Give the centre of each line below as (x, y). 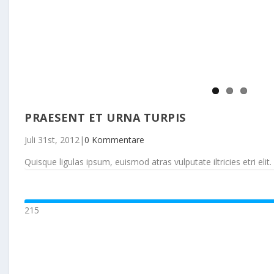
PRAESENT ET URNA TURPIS (105, 117)
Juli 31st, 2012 (52, 139)
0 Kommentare (114, 139)
